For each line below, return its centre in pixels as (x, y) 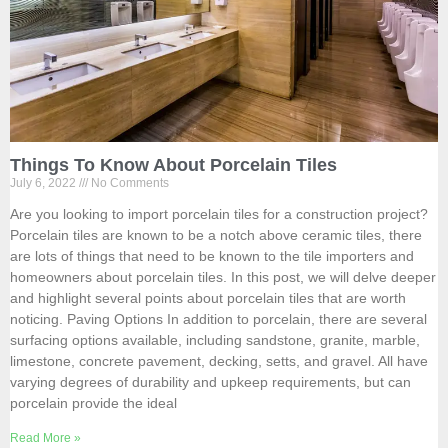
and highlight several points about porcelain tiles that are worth (208, 297)
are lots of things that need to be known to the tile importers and (212, 255)
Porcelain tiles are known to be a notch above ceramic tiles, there (216, 234)
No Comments (128, 182)
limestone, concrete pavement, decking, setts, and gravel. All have (219, 360)
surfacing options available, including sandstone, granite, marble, (215, 339)
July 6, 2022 (44, 182)
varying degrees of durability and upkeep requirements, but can (210, 381)
